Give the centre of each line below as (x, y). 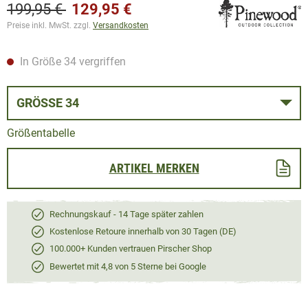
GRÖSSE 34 (72, 102)
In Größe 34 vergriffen (71, 61)
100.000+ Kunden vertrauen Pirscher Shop (131, 249)
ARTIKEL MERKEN (154, 168)
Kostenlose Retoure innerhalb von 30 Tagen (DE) (143, 232)
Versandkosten (121, 25)
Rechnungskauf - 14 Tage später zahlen (126, 214)
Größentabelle (41, 133)
